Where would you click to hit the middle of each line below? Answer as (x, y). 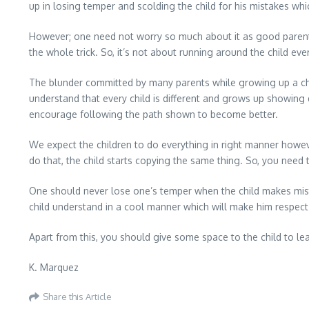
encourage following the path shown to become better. (153, 114)
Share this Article (77, 296)
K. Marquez (54, 267)
